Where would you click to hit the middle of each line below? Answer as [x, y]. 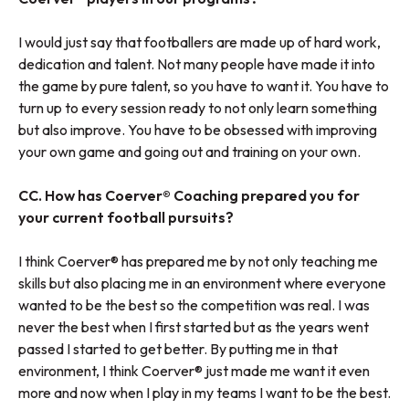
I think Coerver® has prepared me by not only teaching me [198, 262]
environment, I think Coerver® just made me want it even [194, 371]
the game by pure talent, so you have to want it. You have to [204, 86]
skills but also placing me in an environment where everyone [202, 283]
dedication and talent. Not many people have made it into [197, 64]
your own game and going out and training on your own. [189, 152]
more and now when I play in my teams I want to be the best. [204, 393]
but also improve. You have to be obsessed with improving [198, 130]
